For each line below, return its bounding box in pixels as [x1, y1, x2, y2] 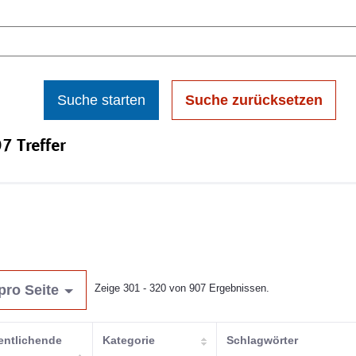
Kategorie [103, 334, 155, 346]
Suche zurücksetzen [185, 92, 323, 108]
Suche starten [57, 92, 145, 108]
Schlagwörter [226, 334, 298, 346]
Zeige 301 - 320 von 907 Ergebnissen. [94, 282, 269, 294]
